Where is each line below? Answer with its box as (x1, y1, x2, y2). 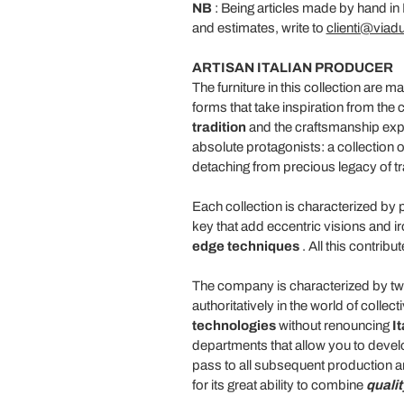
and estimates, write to (191, 20, 326, 35)
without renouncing (275, 317, 392, 333)
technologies (191, 317, 276, 333)
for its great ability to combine (191, 377, 366, 392)
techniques (226, 238, 299, 253)
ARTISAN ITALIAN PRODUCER (191, 60, 393, 75)
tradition (191, 119, 246, 134)
